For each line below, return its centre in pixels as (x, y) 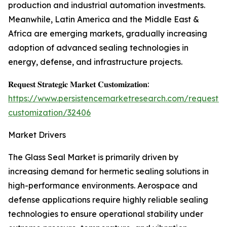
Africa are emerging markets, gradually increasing (108, 34)
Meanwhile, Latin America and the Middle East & (104, 20)
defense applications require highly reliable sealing (108, 200)
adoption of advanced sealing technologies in (98, 48)
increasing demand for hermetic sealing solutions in (108, 172)
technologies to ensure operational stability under (106, 214)
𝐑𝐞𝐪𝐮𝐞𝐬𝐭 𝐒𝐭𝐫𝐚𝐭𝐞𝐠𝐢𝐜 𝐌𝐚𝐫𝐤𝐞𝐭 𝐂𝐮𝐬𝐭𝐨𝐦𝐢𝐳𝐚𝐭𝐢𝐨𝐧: (79, 84)
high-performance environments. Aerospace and (103, 186)
